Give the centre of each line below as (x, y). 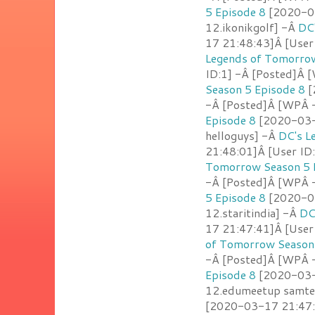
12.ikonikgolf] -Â (252, 27)
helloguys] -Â (242, 135)
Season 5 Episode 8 (255, 89)
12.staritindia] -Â (252, 212)
